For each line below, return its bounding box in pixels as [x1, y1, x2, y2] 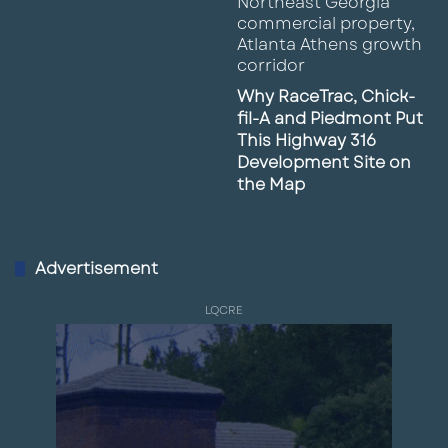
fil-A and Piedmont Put [236, 106, 423, 130]
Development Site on [236, 150, 411, 174]
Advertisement [35, 256, 158, 280]
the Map [236, 172, 305, 196]
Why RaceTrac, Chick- [236, 84, 415, 108]
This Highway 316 [236, 128, 376, 152]
